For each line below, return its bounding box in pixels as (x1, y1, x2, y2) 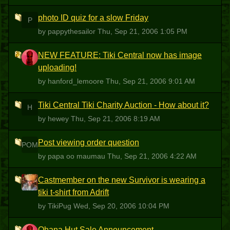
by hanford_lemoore (38, 77, 106, 85)
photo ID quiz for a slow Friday (38, 13, 148, 22)
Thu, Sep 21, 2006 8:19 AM (71, 114, 160, 123)
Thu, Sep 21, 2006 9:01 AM (106, 77, 195, 85)
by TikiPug (38, 202, 73, 210)
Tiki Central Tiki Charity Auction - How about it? (38, 101, 209, 109)
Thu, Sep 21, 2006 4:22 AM (107, 152, 197, 160)
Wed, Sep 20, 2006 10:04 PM (73, 202, 169, 210)
